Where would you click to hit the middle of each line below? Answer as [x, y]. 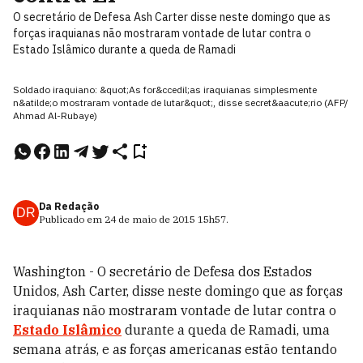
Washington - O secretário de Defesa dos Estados [162, 271]
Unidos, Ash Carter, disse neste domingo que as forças [178, 291]
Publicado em [72, 219]
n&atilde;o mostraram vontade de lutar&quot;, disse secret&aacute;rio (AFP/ [181, 102]
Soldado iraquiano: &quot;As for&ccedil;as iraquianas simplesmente [165, 90]
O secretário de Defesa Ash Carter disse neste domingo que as [172, 17]
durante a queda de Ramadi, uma [226, 330]
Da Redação [69, 206]
